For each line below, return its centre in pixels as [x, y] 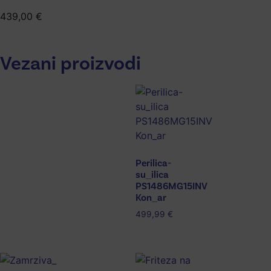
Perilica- [153, 163]
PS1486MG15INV [171, 186]
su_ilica [152, 174]
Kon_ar [151, 197]
